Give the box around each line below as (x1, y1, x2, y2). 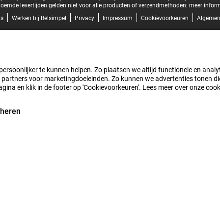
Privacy (74, 15, 94, 22)
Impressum (102, 15, 133, 22)
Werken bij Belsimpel (11, 15, 66, 22)
